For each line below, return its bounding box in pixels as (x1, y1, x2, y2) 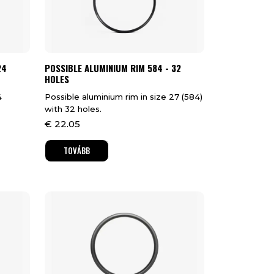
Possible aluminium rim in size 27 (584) (44, 92, 202, 102)
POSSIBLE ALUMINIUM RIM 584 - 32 (44, 61, 181, 75)
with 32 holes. (44, 104, 102, 114)
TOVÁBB (63, 144, 90, 157)
